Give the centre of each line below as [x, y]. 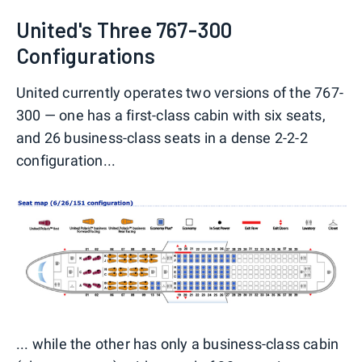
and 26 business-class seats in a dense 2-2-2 [162, 137]
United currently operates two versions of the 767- [180, 92]
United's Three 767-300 [124, 29]
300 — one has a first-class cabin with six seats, [171, 115]
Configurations [86, 55]
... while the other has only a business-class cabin [178, 344]
